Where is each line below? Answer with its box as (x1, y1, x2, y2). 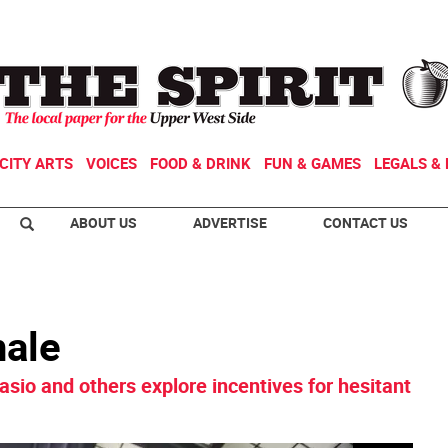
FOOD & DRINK (150, 153, 251, 173)
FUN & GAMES (264, 153, 361, 173)
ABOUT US (70, 213, 137, 232)
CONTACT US (323, 213, 408, 232)
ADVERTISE (193, 213, 267, 232)
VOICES (86, 153, 137, 173)
